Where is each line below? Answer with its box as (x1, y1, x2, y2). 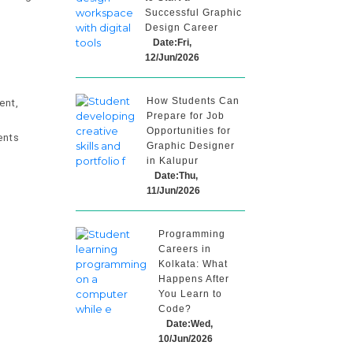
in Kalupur (147, 155, 199, 166)
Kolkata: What (158, 258, 228, 269)
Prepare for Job (147, 110, 225, 121)
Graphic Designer (147, 140, 235, 151)
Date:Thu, (154, 170, 198, 181)
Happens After (158, 273, 229, 284)
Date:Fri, (153, 37, 191, 48)
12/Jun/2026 (145, 52, 199, 63)
